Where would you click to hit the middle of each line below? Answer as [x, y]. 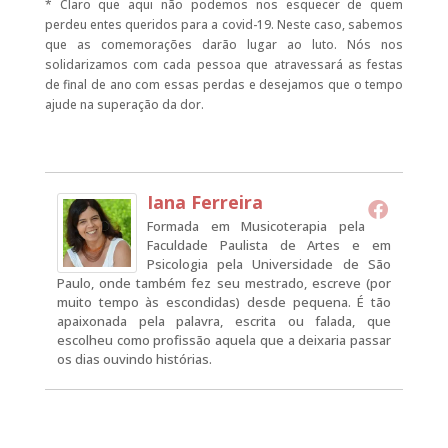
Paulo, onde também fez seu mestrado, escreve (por [224, 282]
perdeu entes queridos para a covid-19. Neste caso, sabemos [224, 24]
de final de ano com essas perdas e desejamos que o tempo [224, 84]
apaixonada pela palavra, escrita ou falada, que [224, 320]
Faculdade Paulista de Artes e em [269, 244]
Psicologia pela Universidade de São [269, 263]
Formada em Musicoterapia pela [256, 225]
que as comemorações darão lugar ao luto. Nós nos [224, 44]
